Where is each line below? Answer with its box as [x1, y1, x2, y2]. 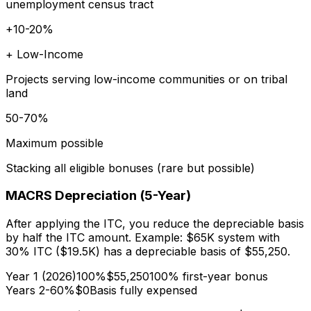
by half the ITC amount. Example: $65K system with [6, 230, 280, 245]
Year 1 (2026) [6, 269, 76, 284]
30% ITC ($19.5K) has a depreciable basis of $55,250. [6, 244, 290, 259]
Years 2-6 [6, 283, 57, 298]
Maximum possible [6, 135, 103, 150]
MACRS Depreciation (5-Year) [6, 187, 191, 204]
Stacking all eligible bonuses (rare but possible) [6, 160, 255, 175]
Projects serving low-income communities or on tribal [6, 72, 287, 86]
